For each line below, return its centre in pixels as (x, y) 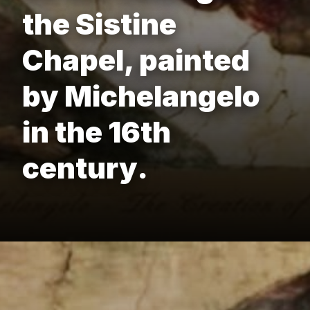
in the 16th (97, 132)
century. (85, 168)
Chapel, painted (136, 60)
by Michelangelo (141, 96)
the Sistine (99, 24)
